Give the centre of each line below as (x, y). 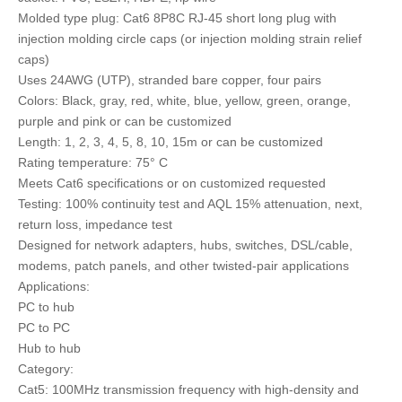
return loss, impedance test (95, 225)
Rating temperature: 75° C (93, 163)
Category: (46, 369)
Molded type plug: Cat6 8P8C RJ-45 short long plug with (177, 18)
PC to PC (44, 328)
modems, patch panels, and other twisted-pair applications (184, 266)
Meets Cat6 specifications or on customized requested (172, 184)
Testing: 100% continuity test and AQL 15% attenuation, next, (190, 204)
